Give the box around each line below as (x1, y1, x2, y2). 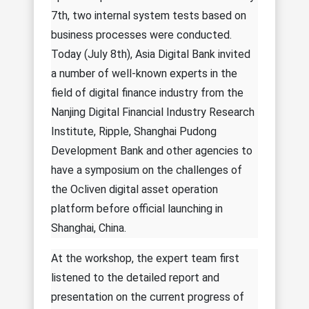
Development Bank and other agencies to (51, 143, 252, 157)
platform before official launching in (51, 201, 223, 215)
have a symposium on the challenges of (51, 163, 242, 177)
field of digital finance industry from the (51, 86, 243, 99)
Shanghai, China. (51, 221, 126, 235)
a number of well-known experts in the (51, 66, 237, 80)
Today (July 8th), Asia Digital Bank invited (51, 47, 250, 61)
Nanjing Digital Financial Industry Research (51, 105, 255, 119)
